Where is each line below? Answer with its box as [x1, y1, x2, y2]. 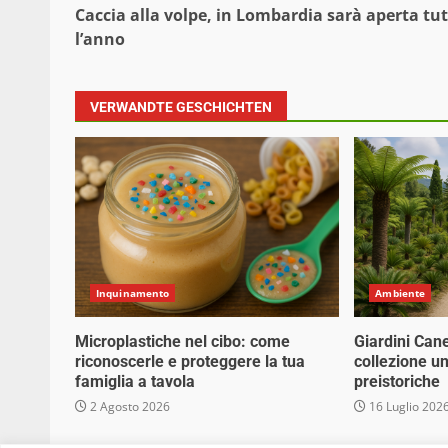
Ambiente [375, 286, 426, 301]
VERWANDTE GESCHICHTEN [90, 99, 272, 116]
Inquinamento [96, 286, 170, 301]
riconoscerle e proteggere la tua [75, 352, 305, 372]
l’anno [75, 28, 125, 51]
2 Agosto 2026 [87, 398, 170, 416]
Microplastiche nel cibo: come [75, 332, 290, 352]
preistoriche [354, 372, 441, 392]
